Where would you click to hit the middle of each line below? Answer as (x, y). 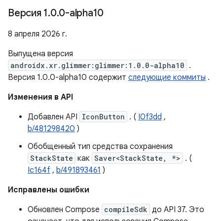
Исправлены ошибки (49, 190)
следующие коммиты (167, 77)
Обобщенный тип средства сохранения (100, 147)
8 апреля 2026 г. (37, 34)
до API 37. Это (177, 210)
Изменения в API (40, 97)
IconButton (103, 117)
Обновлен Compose (65, 210)
